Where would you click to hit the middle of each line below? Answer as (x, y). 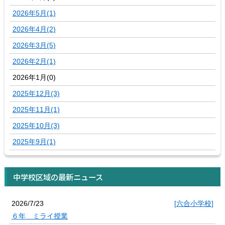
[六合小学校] (194, 204)
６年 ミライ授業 (39, 216)
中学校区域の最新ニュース (58, 177)
